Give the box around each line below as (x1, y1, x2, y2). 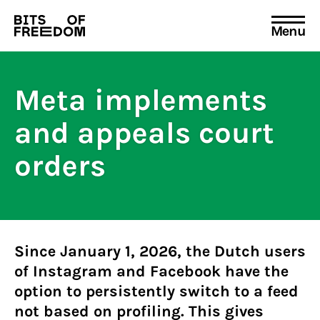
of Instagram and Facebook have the (14, 262, 289, 281)
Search (14, 27, 59, 44)
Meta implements (14, 82, 267, 118)
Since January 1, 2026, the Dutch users (14, 242, 306, 261)
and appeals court (14, 115, 274, 151)
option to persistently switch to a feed (14, 282, 299, 301)
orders (14, 148, 106, 184)
